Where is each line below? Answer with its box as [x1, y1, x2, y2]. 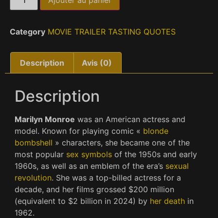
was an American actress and [75, 114, 185, 125]
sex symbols [66, 149, 112, 160]
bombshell [15, 138, 53, 148]
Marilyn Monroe [15, 114, 75, 125]
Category [10, 27, 45, 37]
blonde [143, 126, 168, 136]
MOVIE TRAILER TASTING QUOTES [48, 27, 176, 37]
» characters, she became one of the [53, 138, 190, 148]
